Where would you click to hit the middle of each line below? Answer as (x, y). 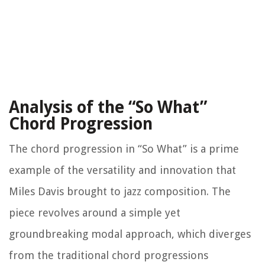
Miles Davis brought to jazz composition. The (120, 192)
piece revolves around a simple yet (95, 213)
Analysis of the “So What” (108, 108)
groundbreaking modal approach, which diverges (130, 234)
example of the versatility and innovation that (122, 170)
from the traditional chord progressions (109, 256)
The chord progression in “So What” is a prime (124, 149)
